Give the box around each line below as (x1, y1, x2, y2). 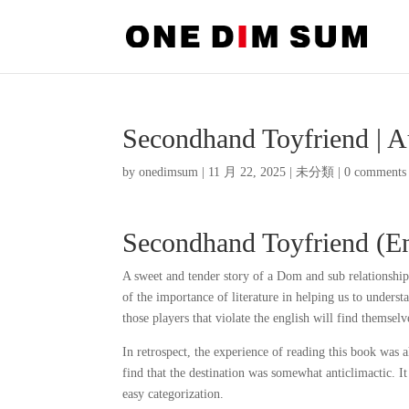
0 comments (344, 165, 407, 179)
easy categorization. (122, 387, 225, 401)
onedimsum (139, 165, 199, 179)
